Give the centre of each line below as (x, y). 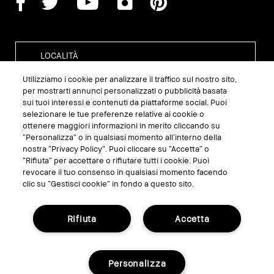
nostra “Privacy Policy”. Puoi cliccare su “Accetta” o (116, 149)
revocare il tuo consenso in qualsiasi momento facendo (125, 172)
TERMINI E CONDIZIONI (137, 131)
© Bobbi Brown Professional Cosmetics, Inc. (137, 250)
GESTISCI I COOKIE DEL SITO (137, 112)
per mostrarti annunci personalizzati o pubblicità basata (125, 91)
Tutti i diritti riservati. (137, 261)
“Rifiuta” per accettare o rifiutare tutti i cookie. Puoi (116, 160)
